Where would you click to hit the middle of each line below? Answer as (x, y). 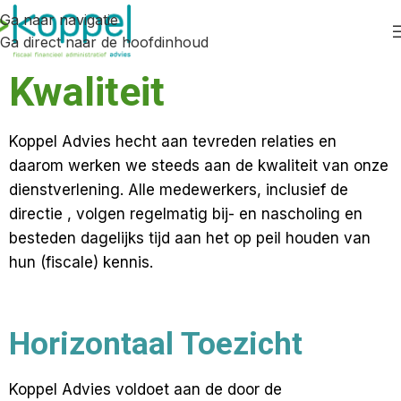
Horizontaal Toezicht (156, 344)
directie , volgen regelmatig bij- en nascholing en (186, 214)
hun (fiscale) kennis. (81, 262)
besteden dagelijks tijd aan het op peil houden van (190, 238)
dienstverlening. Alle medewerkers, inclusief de (179, 190)
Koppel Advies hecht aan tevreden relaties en (173, 141)
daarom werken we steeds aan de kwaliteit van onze (199, 166)
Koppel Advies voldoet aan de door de (145, 389)
